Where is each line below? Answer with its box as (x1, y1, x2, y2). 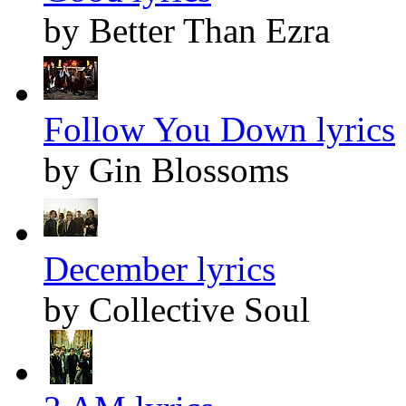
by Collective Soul (43, 290, 310, 330)
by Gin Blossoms (43, 150, 289, 190)
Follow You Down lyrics (43, 110, 395, 150)
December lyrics (43, 249, 275, 289)
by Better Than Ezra (43, 11, 330, 51)
